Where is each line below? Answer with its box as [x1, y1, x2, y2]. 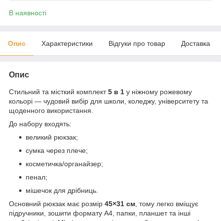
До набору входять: [9, 119, 72, 128]
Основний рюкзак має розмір [9, 199, 105, 208]
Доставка [181, 39, 210, 47]
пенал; [26, 173, 47, 181]
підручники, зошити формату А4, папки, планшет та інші [9, 209, 190, 217]
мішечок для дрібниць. [26, 186, 98, 194]
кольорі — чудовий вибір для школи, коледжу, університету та [9, 97, 208, 105]
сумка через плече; [26, 146, 88, 154]
